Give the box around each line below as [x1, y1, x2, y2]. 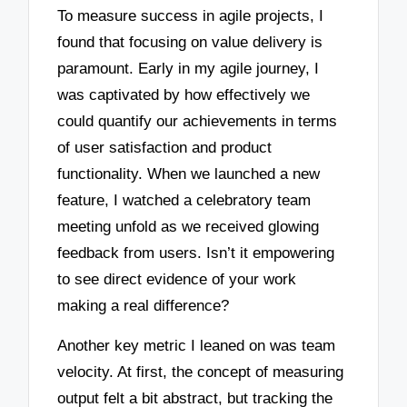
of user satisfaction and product [57, 138, 273, 156]
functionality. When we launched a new [57, 164, 321, 183]
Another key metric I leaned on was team [57, 337, 336, 355]
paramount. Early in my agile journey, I [57, 59, 320, 77]
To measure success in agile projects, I [57, 6, 324, 25]
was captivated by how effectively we [57, 85, 311, 104]
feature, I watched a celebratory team [57, 191, 312, 209]
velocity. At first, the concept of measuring [57, 363, 344, 382]
